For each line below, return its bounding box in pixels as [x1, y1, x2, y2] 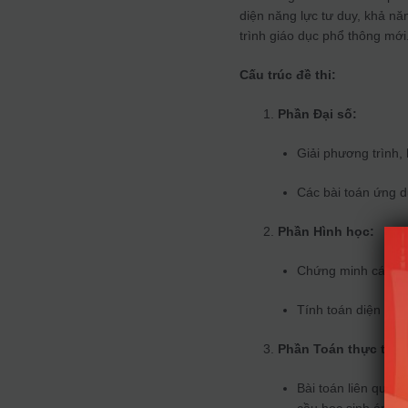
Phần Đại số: [278, 107, 358, 122]
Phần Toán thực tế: [278, 342, 398, 357]
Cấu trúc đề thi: [240, 67, 337, 83]
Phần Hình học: [278, 224, 375, 240]
